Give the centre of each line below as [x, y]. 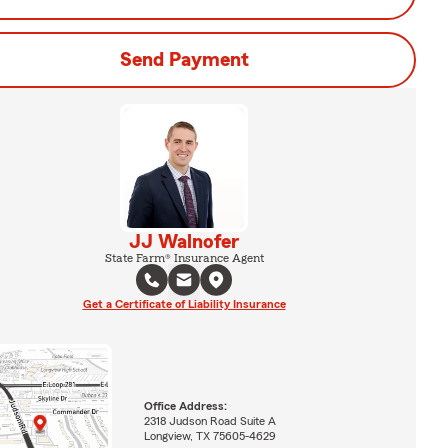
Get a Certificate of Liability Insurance [184, 304]
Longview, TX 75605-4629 [209, 435]
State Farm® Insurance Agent [184, 258]
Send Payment [184, 60]
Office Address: [185, 405]
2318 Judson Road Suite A [209, 420]
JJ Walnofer [184, 242]
